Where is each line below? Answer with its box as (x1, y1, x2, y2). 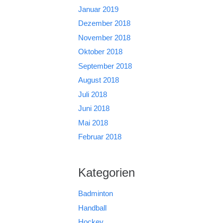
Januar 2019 (78, 4, 118, 13)
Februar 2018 (78, 132, 121, 141)
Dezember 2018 (78, 19, 130, 27)
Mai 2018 (78, 118, 108, 127)
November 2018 (78, 33, 130, 42)
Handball (78, 203, 107, 212)
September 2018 (78, 61, 132, 70)
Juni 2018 (78, 104, 110, 112)
